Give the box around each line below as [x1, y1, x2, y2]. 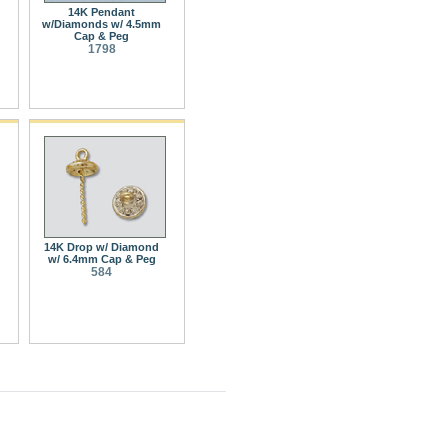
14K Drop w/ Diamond [44, 240, 159, 253]
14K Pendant [68, 5, 135, 18]
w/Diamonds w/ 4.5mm [42, 17, 161, 30]
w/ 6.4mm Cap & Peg [47, 252, 156, 265]
